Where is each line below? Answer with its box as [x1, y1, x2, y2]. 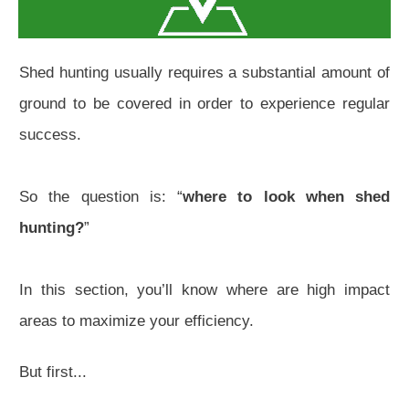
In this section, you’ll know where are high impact [19, 281, 390, 299]
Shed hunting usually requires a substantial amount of [19, 64, 390, 82]
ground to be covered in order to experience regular [19, 95, 390, 113]
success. [19, 126, 81, 144]
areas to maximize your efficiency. [19, 312, 254, 330]
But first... [19, 363, 87, 382]
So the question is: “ [19, 188, 183, 206]
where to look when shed [183, 188, 390, 206]
